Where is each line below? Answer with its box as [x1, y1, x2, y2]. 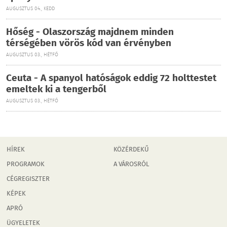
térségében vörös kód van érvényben [6, 36, 171, 51]
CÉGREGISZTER [7, 174, 50, 184]
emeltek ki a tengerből [6, 82, 106, 97]
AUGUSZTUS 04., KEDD [6, 5, 55, 13]
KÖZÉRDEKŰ [113, 145, 149, 155]
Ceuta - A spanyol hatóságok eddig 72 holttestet [6, 71, 216, 86]
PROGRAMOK [7, 160, 45, 170]
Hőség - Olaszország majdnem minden [6, 25, 174, 40]
